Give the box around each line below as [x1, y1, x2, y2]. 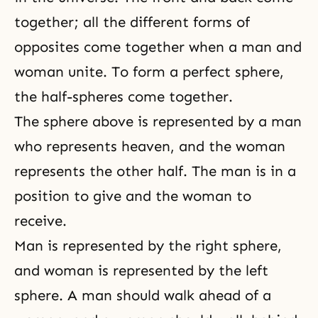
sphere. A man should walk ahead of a [14, 287, 271, 304]
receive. [14, 212, 67, 229]
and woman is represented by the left [14, 262, 268, 279]
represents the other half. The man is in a [14, 163, 296, 180]
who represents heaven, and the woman [14, 138, 285, 155]
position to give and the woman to [14, 187, 251, 204]
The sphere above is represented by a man [14, 113, 302, 130]
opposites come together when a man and [14, 38, 302, 55]
